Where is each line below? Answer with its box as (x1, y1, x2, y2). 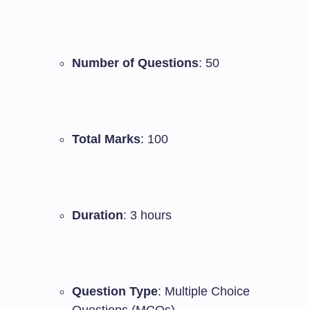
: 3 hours (123, 208, 172, 222)
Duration (72, 208, 123, 222)
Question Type (72, 284, 158, 298)
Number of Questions (72, 56, 199, 70)
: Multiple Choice (158, 284, 250, 298)
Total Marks (72, 132, 140, 146)
